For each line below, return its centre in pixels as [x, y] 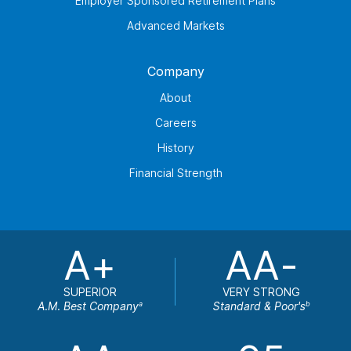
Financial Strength [175, 173]
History [175, 148]
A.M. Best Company [88, 306]
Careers [175, 123]
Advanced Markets [175, 25]
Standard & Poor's [259, 306]
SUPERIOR [90, 292]
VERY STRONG [261, 292]
